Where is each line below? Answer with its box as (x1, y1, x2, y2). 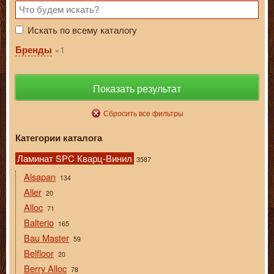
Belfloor (24, 246, 54, 260)
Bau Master (24, 231, 69, 245)
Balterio (24, 216, 54, 229)
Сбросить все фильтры (103, 108, 183, 119)
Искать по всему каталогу (28, 23, 137, 37)
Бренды (15, 43, 52, 57)
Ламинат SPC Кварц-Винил (17, 152, 132, 165)
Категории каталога (15, 131, 102, 144)
